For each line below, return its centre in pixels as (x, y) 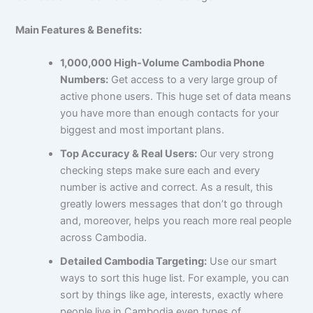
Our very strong (236, 153)
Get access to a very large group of (193, 79)
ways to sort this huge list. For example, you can (175, 278)
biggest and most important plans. (143, 130)
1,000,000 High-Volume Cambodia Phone (163, 63)
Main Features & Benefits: (79, 30)
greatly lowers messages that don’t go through (172, 204)
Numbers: (85, 79)
